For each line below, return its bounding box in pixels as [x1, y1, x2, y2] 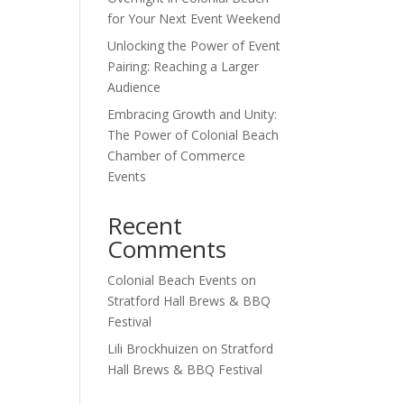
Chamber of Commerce [107, 147, 246, 165]
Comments [107, 233, 227, 266]
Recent [107, 209, 183, 243]
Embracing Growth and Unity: [107, 106, 278, 124]
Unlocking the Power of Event [107, 37, 281, 55]
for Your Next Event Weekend [107, 10, 281, 28]
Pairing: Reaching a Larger [107, 58, 260, 76]
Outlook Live [69, 46, 151, 68]
